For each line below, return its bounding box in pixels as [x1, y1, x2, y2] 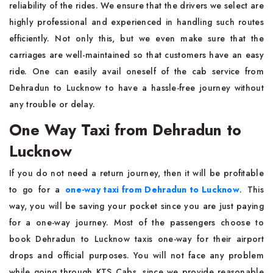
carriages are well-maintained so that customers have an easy [9, 49, 264, 61]
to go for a [9, 183, 60, 196]
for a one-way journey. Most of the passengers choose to [9, 216, 264, 229]
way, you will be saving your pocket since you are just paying [9, 200, 264, 212]
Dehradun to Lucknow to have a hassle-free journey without [9, 82, 264, 94]
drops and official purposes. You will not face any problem [9, 249, 264, 261]
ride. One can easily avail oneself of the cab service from [9, 65, 264, 77]
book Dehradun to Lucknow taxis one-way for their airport [9, 233, 264, 245]
